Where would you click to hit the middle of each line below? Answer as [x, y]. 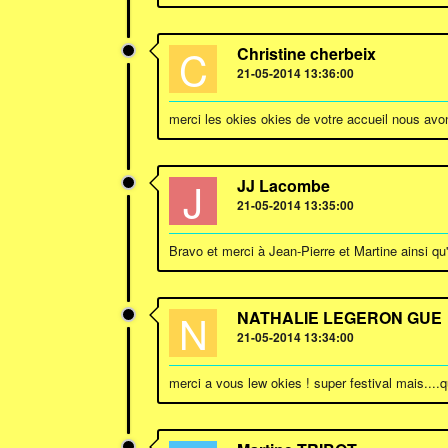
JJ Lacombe [283, 185]
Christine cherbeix [306, 53]
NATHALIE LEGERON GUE [339, 317]
